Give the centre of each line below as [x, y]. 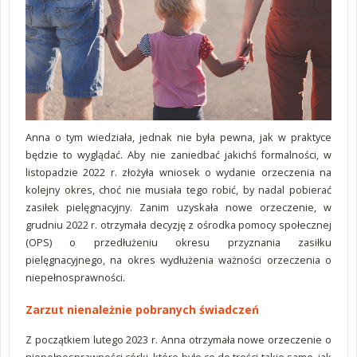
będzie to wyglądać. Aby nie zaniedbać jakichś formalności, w [178, 155]
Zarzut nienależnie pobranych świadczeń [142, 310]
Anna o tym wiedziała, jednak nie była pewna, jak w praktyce [178, 137]
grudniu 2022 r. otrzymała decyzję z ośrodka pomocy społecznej [178, 225]
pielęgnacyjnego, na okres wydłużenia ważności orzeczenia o [178, 260]
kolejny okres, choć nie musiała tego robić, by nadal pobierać [178, 190]
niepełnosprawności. [75, 277]
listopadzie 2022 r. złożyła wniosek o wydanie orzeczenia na [178, 172]
